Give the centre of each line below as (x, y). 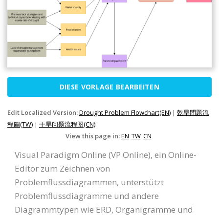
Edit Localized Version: (43, 112)
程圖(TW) (20, 124)
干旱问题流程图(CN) (67, 124)
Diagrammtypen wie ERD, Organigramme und (104, 209)
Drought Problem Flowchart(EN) (125, 112)
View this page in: (93, 136)
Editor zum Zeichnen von (62, 168)
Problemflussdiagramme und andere (87, 196)
